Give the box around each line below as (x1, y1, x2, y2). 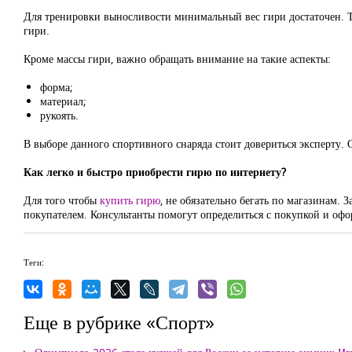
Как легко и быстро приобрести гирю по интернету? (24, 164, 286, 179)
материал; (40, 93, 86, 108)
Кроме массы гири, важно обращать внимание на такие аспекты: (24, 51, 331, 66)
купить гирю (100, 192, 160, 207)
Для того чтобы (24, 192, 100, 207)
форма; (40, 79, 73, 94)
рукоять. (40, 108, 79, 123)
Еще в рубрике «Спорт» (24, 309, 214, 335)
